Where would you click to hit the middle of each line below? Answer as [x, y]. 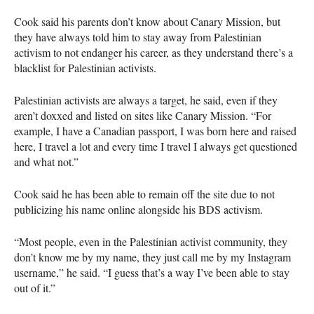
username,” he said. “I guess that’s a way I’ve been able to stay [152, 272]
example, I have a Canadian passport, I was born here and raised [155, 130]
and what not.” [46, 161]
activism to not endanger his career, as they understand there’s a [153, 52]
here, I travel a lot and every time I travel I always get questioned [156, 146]
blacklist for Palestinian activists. [85, 67]
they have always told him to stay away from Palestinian [138, 36]
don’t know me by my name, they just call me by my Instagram [152, 257]
